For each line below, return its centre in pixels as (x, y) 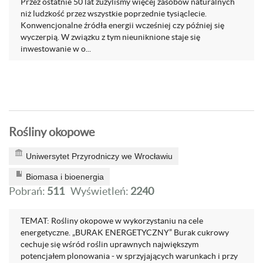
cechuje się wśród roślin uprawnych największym (109, 244)
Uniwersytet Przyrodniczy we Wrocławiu (99, 156)
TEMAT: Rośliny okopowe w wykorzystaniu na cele (112, 221)
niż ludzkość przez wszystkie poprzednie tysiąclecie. (114, 14)
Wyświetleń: (100, 191)
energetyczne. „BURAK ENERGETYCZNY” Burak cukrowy (125, 232)
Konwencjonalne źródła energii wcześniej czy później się (122, 25)
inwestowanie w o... (56, 49)
